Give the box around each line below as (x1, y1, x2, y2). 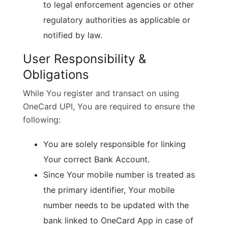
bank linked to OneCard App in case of (43, 215, 193, 225)
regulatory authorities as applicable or (43, 15, 190, 25)
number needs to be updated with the (43, 200, 189, 210)
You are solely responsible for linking (43, 139, 186, 149)
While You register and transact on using (23, 88, 179, 98)
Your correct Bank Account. (43, 154, 150, 164)
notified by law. (43, 30, 102, 40)
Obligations (23, 67, 89, 82)
